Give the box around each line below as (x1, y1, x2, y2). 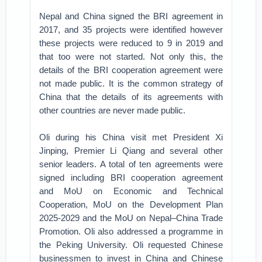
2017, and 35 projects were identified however (39, 25, 223, 35)
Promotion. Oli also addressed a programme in (39, 226, 223, 236)
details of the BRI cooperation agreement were (39, 65, 223, 75)
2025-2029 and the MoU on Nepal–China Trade (39, 213, 223, 223)
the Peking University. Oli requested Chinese (39, 240, 223, 250)
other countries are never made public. (39, 105, 186, 115)
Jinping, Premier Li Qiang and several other (39, 146, 223, 156)
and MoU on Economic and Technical (39, 186, 223, 196)
